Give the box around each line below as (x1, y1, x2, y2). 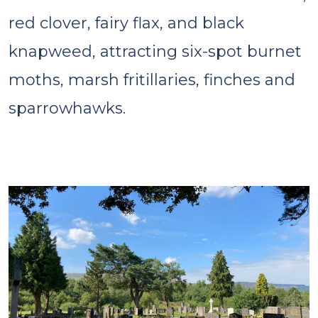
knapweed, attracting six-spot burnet (9, 41, 302, 61)
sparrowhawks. (9, 98, 126, 118)
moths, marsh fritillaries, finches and (9, 70, 295, 89)
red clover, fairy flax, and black (9, 13, 244, 33)
